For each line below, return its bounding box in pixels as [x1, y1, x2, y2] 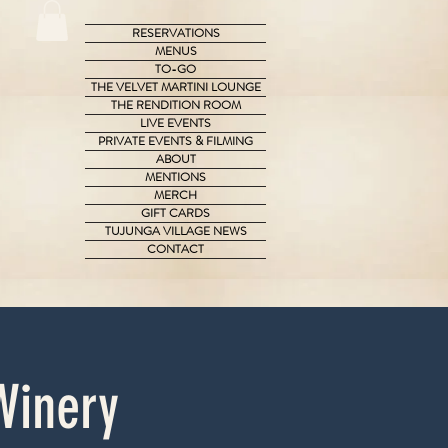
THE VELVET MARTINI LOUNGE [90, 77, 261, 96]
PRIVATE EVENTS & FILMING [98, 131, 253, 150]
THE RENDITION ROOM [110, 95, 241, 114]
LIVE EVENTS [140, 113, 211, 132]
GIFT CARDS [141, 203, 210, 222]
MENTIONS [145, 167, 206, 186]
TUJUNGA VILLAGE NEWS [104, 221, 247, 240]
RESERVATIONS [131, 23, 220, 42]
